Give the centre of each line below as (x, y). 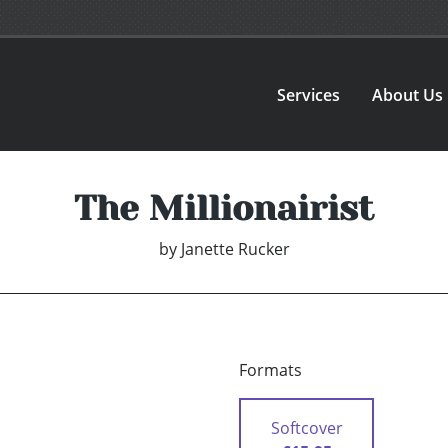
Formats (270, 370)
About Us (408, 94)
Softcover (306, 428)
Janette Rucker (235, 249)
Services (309, 94)
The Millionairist (224, 208)
